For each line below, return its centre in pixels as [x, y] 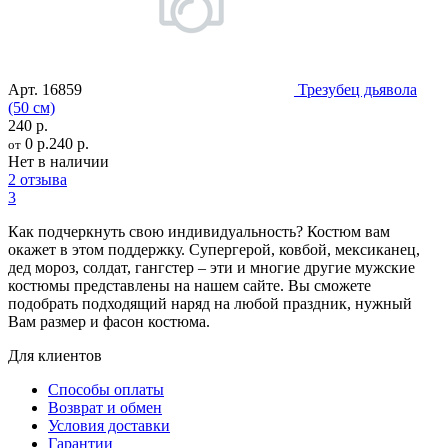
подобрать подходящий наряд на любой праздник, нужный [210, 303]
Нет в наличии [58, 161]
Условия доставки [109, 425]
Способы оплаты [106, 389]
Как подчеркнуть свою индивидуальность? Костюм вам [199, 231]
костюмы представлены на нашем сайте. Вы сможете [189, 285]
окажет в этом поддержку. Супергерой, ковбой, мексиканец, [214, 249]
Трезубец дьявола [357, 89]
